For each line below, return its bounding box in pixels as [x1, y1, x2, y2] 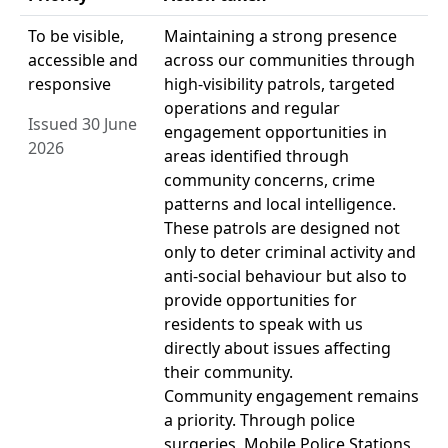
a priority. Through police [164, 408, 355, 431]
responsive [28, 72, 111, 95]
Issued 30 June [28, 112, 137, 135]
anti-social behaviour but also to [164, 264, 407, 287]
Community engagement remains [164, 384, 419, 407]
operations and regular [164, 96, 340, 119]
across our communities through [164, 48, 415, 71]
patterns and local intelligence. [164, 192, 396, 215]
